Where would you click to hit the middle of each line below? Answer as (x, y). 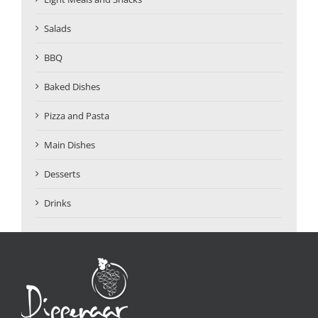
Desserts (62, 174)
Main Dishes (70, 144)
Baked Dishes (72, 86)
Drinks (57, 203)
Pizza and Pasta (77, 115)
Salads (57, 28)
